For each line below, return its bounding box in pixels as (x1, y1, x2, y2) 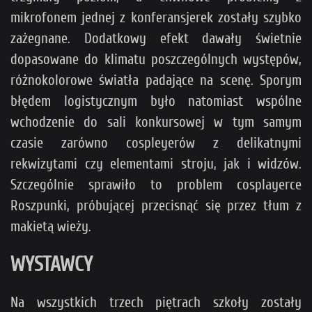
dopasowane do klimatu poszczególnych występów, (10, 51, 302, 68)
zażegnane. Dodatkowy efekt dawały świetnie (10, 30, 302, 47)
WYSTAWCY (10, 253, 93, 276)
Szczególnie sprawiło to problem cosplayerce (10, 176, 302, 194)
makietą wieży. (10, 218, 91, 235)
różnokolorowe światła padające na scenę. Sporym (10, 72, 302, 89)
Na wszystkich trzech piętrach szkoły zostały (10, 293, 302, 311)
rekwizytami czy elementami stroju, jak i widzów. (10, 155, 302, 173)
